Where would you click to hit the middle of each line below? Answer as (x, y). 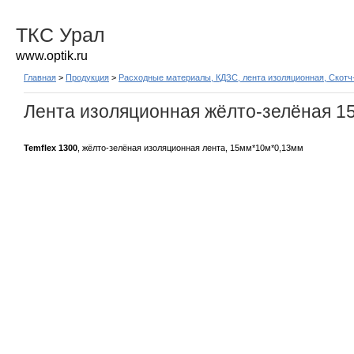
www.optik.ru (52, 56)
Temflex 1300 (51, 148)
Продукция (87, 77)
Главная (40, 77)
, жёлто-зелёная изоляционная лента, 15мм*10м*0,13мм (190, 148)
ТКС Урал (60, 35)
